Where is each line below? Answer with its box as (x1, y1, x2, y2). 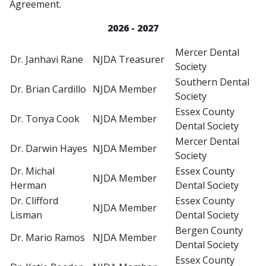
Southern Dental (175, 75, 249, 89)
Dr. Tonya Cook (10, 112, 80, 126)
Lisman (10, 208, 42, 222)
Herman (10, 179, 46, 192)
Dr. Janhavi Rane (10, 53, 83, 66)
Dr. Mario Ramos (10, 231, 85, 245)
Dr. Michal (10, 164, 55, 178)
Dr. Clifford (10, 194, 58, 208)
